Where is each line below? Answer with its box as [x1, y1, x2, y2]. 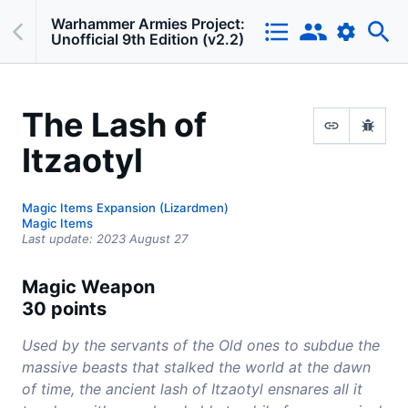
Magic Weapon [22, 276, 155, 299]
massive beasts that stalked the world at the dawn [22, 358, 371, 377]
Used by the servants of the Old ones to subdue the [22, 336, 380, 355]
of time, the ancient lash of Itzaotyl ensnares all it [22, 380, 362, 399]
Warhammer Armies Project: [51, 14, 245, 33]
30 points [22, 298, 107, 321]
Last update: [22, 231, 97, 247]
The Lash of [22, 105, 207, 146]
